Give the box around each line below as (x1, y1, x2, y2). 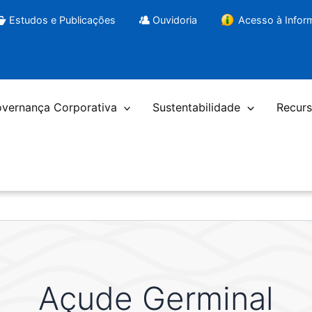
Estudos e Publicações (8, 13, 116, 26)
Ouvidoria (153, 13, 198, 26)
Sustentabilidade (153, 100, 241, 115)
